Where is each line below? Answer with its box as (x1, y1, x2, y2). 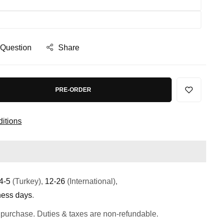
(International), (67, 177, 117, 186)
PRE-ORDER (55, 86, 91, 93)
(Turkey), (12, 177, 43, 186)
